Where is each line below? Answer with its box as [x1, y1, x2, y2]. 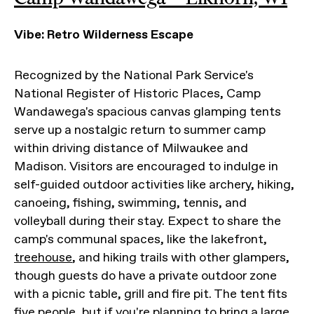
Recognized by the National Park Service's [14, 67, 254, 83]
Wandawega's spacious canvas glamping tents [14, 104, 281, 119]
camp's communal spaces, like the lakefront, [14, 231, 267, 247]
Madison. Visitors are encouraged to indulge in [14, 158, 278, 174]
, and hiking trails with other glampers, [72, 250, 289, 265]
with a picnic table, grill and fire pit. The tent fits [14, 286, 287, 301]
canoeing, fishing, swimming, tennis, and [14, 195, 247, 210]
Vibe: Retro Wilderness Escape [14, 27, 193, 42]
